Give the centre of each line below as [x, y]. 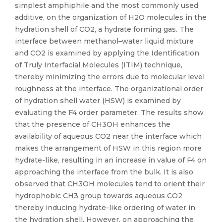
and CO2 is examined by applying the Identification [107, 53]
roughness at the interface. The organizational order [109, 89]
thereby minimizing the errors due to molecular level [110, 77]
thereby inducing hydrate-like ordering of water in [105, 208]
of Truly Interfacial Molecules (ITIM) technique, [99, 65]
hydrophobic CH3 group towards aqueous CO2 [99, 196]
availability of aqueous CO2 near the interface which [108, 136]
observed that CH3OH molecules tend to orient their [110, 184]
